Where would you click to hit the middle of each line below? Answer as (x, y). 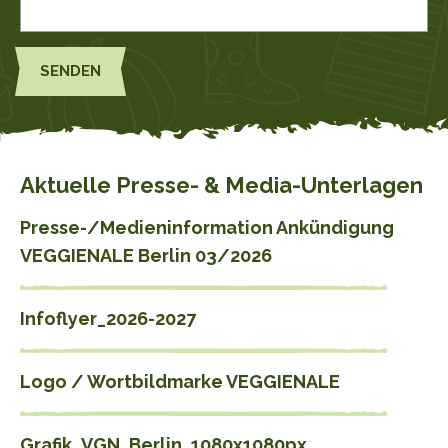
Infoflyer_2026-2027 (108, 319)
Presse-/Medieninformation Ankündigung (207, 228)
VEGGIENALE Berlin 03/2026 (146, 256)
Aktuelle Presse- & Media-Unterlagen (221, 185)
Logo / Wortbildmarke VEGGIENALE (180, 382)
